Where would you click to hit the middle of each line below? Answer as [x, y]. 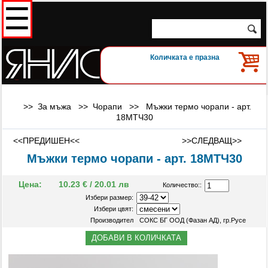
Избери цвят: [113, 209]
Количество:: [182, 185]
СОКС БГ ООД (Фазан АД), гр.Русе [192, 220]
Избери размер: [109, 197]
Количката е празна [185, 57]
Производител [112, 220]
